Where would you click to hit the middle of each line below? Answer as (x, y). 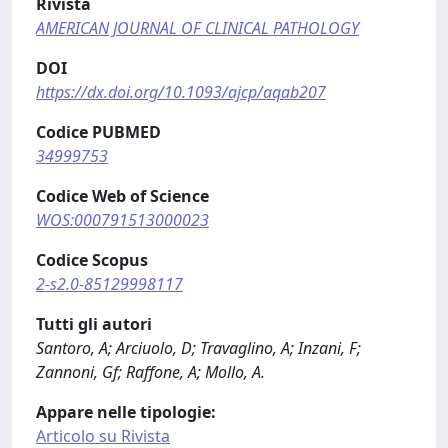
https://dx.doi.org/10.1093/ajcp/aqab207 (181, 92)
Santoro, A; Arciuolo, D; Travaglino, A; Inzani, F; (198, 348)
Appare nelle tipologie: (126, 412)
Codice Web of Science (122, 196)
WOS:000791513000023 (122, 220)
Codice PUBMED (98, 132)
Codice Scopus (92, 260)
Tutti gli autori (94, 324)
